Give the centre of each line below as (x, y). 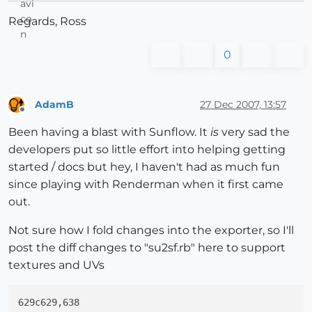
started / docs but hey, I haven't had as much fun (144, 167)
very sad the (254, 132)
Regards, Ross (47, 22)
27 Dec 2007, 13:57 (243, 104)
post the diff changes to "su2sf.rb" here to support (147, 248)
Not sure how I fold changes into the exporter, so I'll (151, 231)
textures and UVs (56, 265)
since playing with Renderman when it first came (146, 185)
